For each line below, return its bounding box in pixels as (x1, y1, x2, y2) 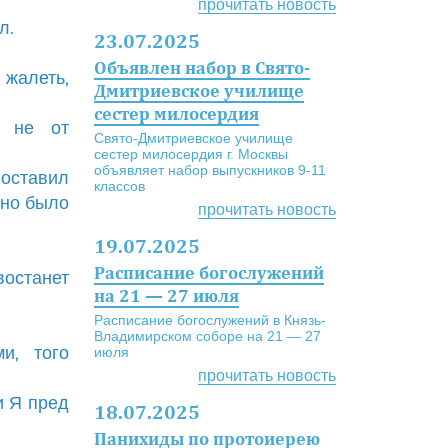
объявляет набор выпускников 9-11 (93, 162, 326, 178)
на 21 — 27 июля (93, 285, 239, 306)
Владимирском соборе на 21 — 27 (93, 328, 321, 344)
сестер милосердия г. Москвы (93, 146, 288, 162)
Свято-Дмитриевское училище (93, 130, 293, 146)
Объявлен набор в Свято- (93, 57, 310, 78)
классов (93, 178, 145, 194)
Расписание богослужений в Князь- (93, 312, 326, 328)
